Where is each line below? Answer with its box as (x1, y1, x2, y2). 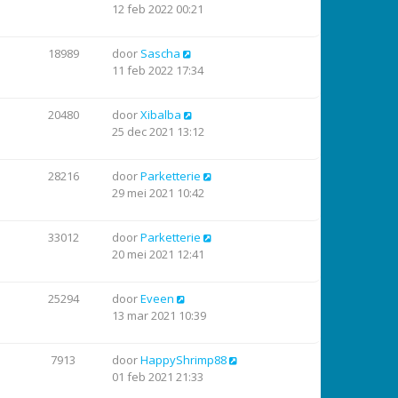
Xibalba (140, 107, 181, 123)
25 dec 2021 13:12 (112, 123, 204, 139)
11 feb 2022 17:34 (112, 62, 203, 78)
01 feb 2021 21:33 (112, 369, 203, 385)
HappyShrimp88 (140, 352, 227, 368)
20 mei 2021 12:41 (112, 246, 204, 262)
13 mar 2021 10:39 (112, 307, 206, 323)
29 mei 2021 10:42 (112, 185, 204, 201)
